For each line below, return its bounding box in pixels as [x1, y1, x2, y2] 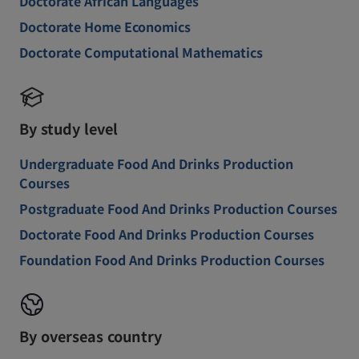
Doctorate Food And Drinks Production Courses [19, 224, 314, 244]
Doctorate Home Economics [19, 17, 191, 36]
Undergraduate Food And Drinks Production [19, 154, 293, 173]
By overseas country [19, 325, 162, 346]
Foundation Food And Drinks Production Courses [19, 250, 325, 269]
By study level [19, 118, 118, 139]
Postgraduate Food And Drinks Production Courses [19, 199, 337, 218]
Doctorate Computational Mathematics [19, 42, 263, 62]
